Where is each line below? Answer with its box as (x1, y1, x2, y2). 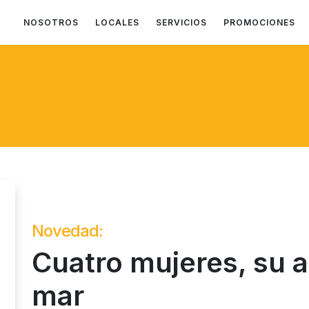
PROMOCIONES (223, 17, 295, 28)
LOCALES (95, 17, 139, 28)
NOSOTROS (23, 17, 79, 28)
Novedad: (32, 221, 103, 241)
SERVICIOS (156, 17, 207, 28)
